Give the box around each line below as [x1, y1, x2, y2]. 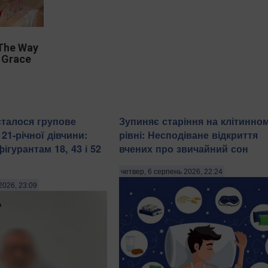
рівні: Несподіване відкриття [119, 127, 258, 142]
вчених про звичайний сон [119, 141, 248, 156]
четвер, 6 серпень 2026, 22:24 [121, 167, 223, 176]
